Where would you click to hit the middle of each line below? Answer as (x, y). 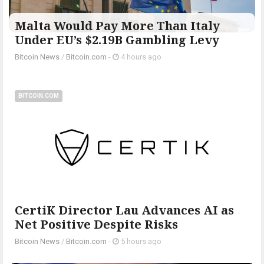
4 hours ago (140, 57)
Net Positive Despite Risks (96, 224)
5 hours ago (140, 241)
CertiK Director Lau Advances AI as (124, 210)
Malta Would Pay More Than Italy (117, 25)
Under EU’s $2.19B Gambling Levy (117, 39)
